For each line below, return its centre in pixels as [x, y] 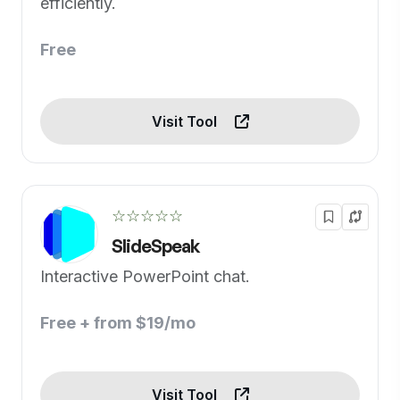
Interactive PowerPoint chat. [145, 276]
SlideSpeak [156, 246]
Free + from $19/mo [118, 323]
